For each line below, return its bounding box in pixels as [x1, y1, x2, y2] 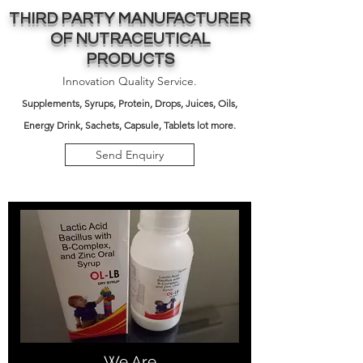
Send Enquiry [96, 147, 164, 162]
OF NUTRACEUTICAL [49, 31, 210, 47]
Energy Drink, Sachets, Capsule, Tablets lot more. [23, 119, 236, 131]
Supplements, [22, 97, 84, 109]
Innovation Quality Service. [62, 74, 197, 88]
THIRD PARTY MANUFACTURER [9, 11, 250, 27]
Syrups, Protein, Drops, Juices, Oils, [84, 97, 237, 109]
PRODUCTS [85, 51, 174, 67]
